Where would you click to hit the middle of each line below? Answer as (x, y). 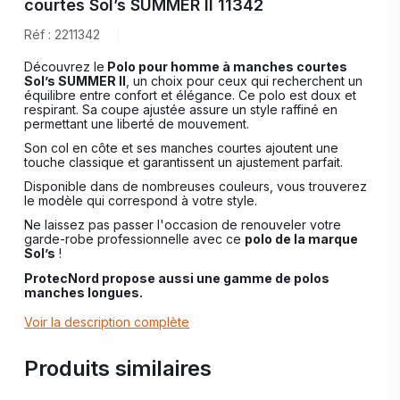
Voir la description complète (107, 321)
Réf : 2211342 (62, 34)
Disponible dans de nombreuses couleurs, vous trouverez (196, 187)
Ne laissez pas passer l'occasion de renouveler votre (183, 225)
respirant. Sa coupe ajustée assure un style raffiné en (181, 109)
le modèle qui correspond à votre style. (143, 201)
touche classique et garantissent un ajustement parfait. (186, 162)
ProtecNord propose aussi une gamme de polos (177, 278)
